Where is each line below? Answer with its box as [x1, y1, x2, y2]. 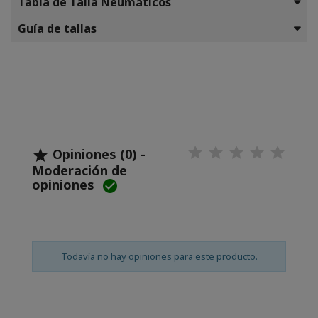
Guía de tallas [18, 20, 97, 36]
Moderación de [32, 161, 127, 179]
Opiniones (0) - [49, 145, 146, 163]
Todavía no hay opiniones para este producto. [60, 249, 258, 263]
